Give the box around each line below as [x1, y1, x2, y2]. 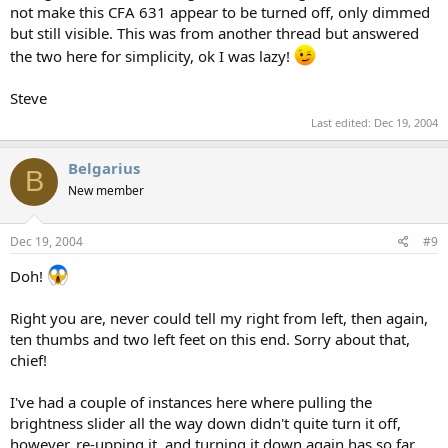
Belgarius [68, 157, 140, 178]
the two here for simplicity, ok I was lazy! [10, 46, 294, 66]
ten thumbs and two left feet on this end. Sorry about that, [10, 329, 410, 349]
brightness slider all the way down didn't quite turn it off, [10, 413, 401, 433]
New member [68, 181, 144, 199]
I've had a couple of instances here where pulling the [10, 392, 372, 412]
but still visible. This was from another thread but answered [10, 23, 419, 43]
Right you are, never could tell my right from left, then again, [10, 308, 428, 328]
